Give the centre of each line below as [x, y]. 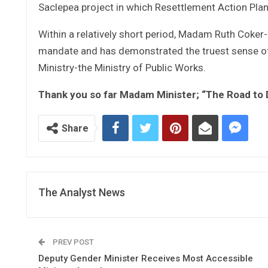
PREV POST [72, 242]
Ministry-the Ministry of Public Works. [122, 67]
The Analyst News [82, 192]
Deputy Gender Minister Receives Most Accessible [146, 258]
